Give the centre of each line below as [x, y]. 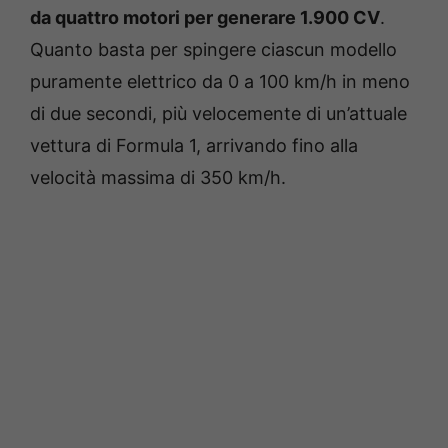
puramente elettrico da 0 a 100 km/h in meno [220, 81]
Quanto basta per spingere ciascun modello [213, 49]
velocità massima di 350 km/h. [158, 177]
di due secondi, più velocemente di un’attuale [218, 113]
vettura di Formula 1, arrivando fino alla [194, 145]
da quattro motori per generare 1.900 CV [205, 17]
